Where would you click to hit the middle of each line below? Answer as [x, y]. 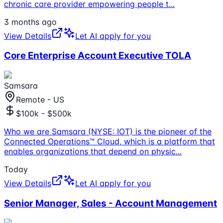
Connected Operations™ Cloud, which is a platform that [110, 142]
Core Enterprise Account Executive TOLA [98, 56]
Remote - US [40, 100]
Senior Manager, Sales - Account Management [111, 203]
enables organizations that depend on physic [90, 152]
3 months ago [30, 22]
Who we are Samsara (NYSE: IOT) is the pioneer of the [108, 132]
